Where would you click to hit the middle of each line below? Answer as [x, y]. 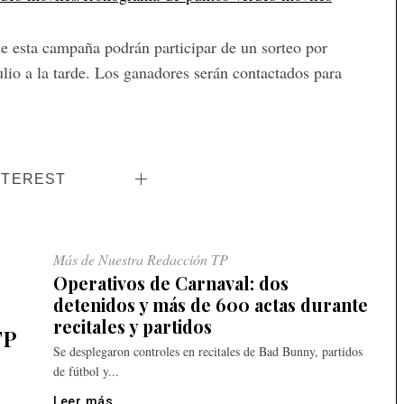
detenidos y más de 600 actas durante [211, 305]
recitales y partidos [133, 327]
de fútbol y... [86, 372]
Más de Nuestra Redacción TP [141, 260]
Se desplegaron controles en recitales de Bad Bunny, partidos [208, 352]
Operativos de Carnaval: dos [171, 284]
